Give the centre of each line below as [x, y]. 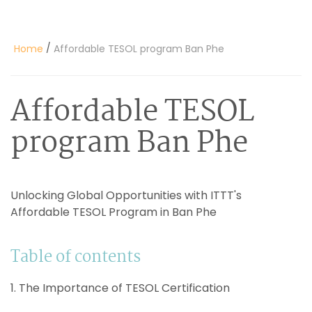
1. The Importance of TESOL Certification [120, 288]
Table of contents [76, 257]
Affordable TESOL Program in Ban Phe [114, 212]
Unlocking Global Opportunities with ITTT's [126, 195]
